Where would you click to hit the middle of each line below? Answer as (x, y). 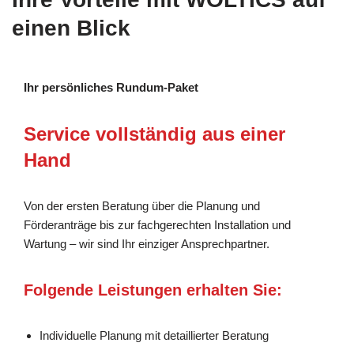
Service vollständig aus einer (154, 134)
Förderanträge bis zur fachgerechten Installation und (157, 224)
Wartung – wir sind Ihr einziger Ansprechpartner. (147, 243)
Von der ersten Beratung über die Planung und (142, 205)
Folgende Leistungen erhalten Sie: (153, 290)
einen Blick (71, 28)
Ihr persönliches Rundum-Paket (111, 87)
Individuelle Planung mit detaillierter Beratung (154, 335)
